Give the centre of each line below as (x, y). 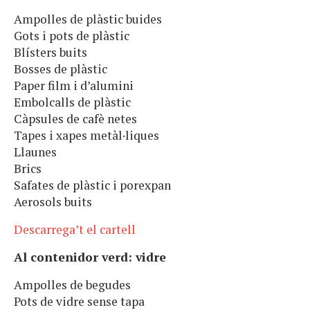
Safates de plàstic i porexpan (92, 185)
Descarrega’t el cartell (75, 230)
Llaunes (35, 152)
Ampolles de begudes (72, 285)
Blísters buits (51, 53)
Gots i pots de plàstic (72, 36)
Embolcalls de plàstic (72, 102)
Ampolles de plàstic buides (88, 19)
